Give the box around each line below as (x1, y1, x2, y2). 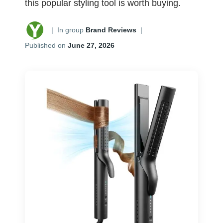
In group (57, 26, 86, 34)
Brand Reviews (86, 26, 136, 34)
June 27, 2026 (68, 41, 114, 49)
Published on (25, 41, 68, 49)
